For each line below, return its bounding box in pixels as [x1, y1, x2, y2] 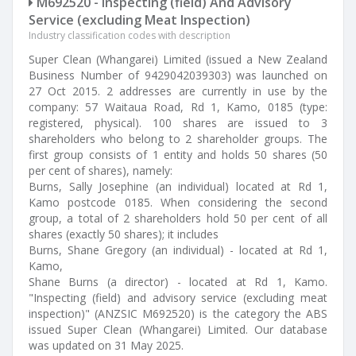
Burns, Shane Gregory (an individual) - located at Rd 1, [29, 242, 327, 257]
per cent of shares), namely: [29, 163, 172, 178]
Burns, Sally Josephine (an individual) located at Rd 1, [29, 179, 327, 194]
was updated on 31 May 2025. [29, 338, 184, 353]
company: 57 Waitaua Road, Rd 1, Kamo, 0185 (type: [29, 99, 327, 114]
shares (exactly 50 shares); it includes [29, 226, 219, 242]
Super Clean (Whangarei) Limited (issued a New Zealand [29, 52, 327, 67]
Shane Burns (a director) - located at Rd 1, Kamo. [29, 274, 327, 289]
